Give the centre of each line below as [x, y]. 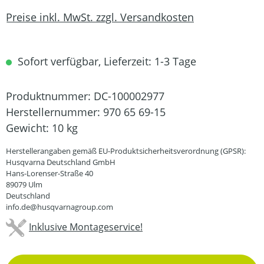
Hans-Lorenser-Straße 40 [49, 173]
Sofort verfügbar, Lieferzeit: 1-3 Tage [105, 61]
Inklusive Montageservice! [86, 227]
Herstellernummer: [55, 112]
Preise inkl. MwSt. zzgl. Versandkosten [100, 17]
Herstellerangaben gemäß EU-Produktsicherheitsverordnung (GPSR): [126, 151]
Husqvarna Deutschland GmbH [61, 162]
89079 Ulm [24, 184]
